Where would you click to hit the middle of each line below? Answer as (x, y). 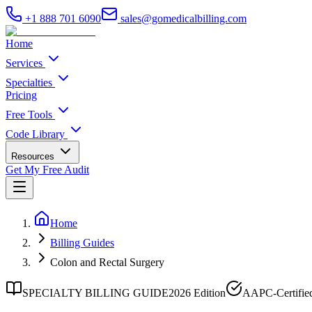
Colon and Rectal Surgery (107, 262)
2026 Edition (197, 293)
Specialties (29, 83)
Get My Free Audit (47, 170)
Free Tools (29, 115)
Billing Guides (82, 243)
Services (24, 63)
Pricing (21, 95)
